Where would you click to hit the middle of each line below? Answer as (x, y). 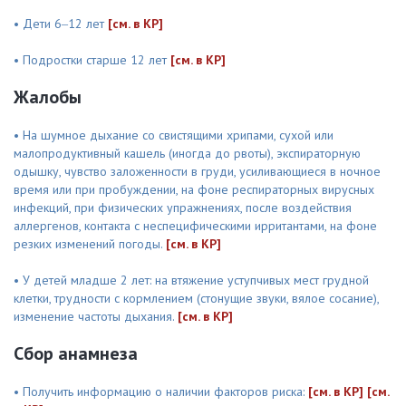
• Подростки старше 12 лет (92, 60)
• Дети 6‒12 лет (61, 24)
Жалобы (48, 97)
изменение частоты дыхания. (96, 316)
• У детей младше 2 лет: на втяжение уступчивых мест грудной (191, 280)
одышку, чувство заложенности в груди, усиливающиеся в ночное (197, 171)
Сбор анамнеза (76, 353)
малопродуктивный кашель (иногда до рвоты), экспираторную (187, 153)
